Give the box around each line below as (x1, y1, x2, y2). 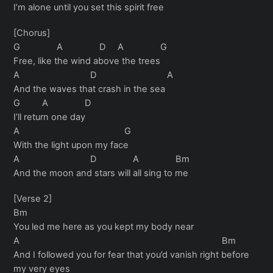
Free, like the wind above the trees (13, 55, 161, 66)
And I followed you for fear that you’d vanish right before (13, 249, 250, 260)
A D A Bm (13, 153, 190, 165)
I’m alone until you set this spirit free (13, 1, 165, 13)
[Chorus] (13, 27, 51, 38)
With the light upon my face (13, 139, 129, 151)
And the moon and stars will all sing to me (13, 167, 189, 179)
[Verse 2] (13, 193, 52, 204)
